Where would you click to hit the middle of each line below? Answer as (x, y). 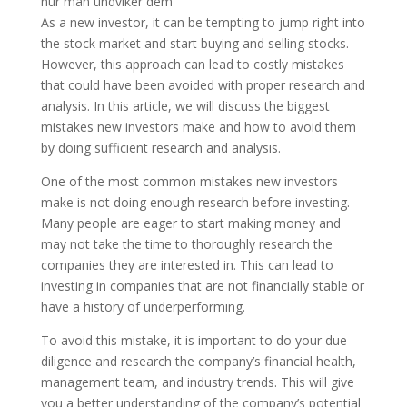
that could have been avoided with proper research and (203, 85)
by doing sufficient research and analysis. (160, 148)
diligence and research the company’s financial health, (198, 361)
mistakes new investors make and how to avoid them (198, 127)
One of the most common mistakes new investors (189, 181)
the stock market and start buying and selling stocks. (194, 43)
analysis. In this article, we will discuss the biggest (185, 106)
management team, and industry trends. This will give (197, 382)
